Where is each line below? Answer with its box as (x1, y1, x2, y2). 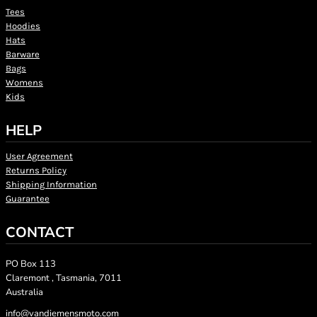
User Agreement (6, 151, 73, 161)
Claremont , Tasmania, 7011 (6, 272, 122, 284)
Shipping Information (6, 179, 97, 190)
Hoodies (6, 21, 40, 31)
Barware (6, 49, 40, 59)
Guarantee (6, 193, 50, 204)
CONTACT (6, 223, 74, 242)
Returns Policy (6, 165, 67, 175)
